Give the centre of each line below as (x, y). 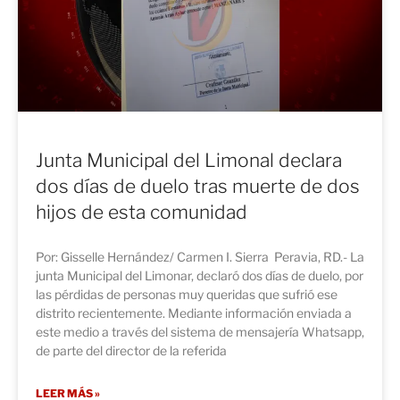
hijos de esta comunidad (142, 212)
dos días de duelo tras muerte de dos (198, 186)
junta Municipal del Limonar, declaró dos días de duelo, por (200, 275)
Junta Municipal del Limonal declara (189, 160)
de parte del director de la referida (131, 350)
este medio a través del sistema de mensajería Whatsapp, (200, 331)
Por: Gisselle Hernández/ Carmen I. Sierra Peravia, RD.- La (200, 256)
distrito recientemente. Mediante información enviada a (194, 312)
